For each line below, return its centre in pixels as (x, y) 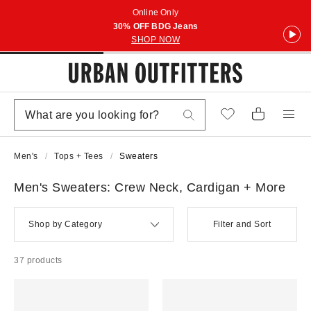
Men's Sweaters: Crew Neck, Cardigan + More (150, 187)
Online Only (155, 12)
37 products (38, 260)
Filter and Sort (242, 224)
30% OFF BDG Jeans (155, 26)
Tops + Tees (79, 156)
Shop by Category (65, 224)
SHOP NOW (155, 40)
